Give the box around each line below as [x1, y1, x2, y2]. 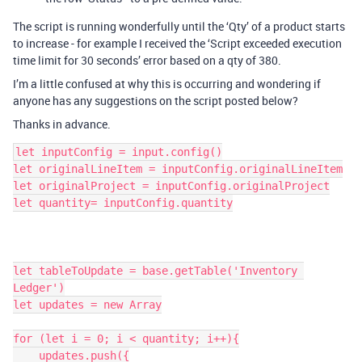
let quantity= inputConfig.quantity [13, 196, 233, 209]
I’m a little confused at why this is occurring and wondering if [13, 76, 321, 91]
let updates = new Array [13, 298, 162, 311]
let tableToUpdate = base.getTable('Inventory [13, 264, 297, 277]
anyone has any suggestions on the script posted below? [13, 93, 298, 108]
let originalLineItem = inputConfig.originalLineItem [13, 162, 343, 175]
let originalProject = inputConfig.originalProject [13, 179, 330, 192]
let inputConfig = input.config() [15, 145, 222, 158]
